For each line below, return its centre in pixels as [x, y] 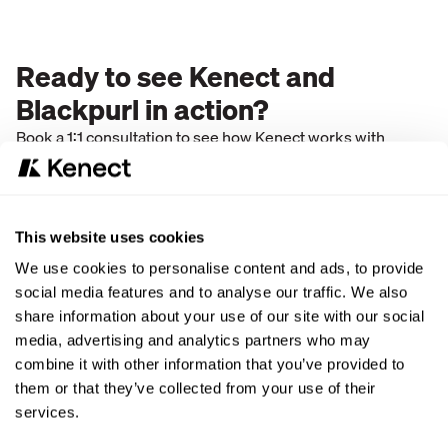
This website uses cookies [110, 236]
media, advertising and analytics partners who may [193, 340]
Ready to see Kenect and [175, 76]
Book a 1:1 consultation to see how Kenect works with [200, 137]
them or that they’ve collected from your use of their [195, 388]
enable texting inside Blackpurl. [127, 181]
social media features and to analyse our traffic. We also [211, 292]
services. [47, 412]
